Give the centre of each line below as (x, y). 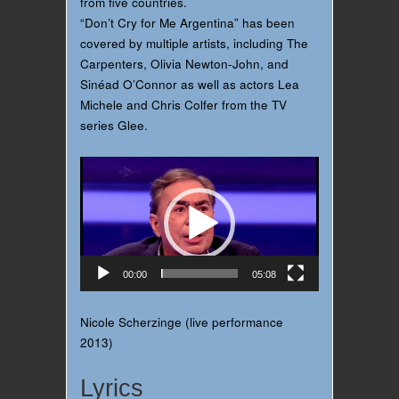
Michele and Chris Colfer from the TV (183, 105)
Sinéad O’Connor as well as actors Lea (190, 85)
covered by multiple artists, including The (194, 44)
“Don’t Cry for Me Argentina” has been (187, 23)
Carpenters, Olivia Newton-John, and (184, 64)
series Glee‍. (114, 126)
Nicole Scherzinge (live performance (182, 322)
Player (97, 187)
